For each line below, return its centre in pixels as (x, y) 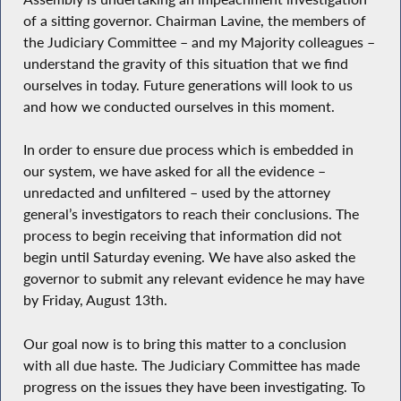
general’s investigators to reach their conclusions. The (191, 214)
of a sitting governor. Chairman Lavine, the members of (194, 20)
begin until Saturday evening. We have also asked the (189, 257)
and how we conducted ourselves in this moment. (179, 106)
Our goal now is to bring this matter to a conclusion (184, 344)
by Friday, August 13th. (95, 300)
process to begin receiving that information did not (182, 236)
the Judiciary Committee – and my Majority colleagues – (199, 42)
